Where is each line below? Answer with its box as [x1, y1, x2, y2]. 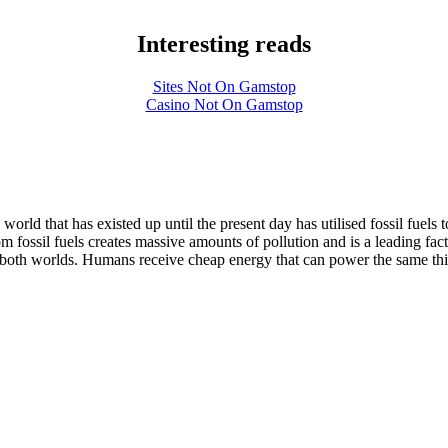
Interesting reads [137, 31, 311, 58]
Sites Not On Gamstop [152, 78, 296, 96]
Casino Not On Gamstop [145, 96, 303, 114]
